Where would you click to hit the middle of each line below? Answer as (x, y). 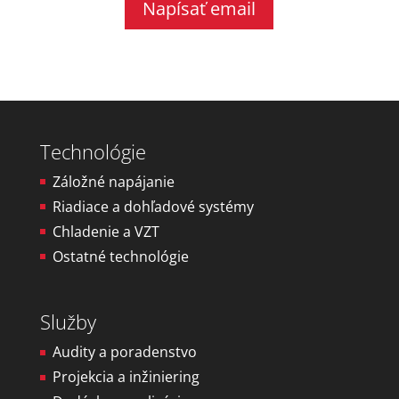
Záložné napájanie (113, 182)
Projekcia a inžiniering (126, 377)
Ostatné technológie (120, 256)
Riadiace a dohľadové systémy (153, 207)
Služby (68, 322)
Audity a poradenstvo (124, 352)
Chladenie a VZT (106, 232)
